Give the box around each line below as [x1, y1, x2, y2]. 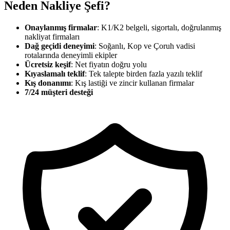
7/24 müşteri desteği [25, 87, 93, 97]
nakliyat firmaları [25, 32, 80, 41]
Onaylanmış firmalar [25, 23, 97, 32]
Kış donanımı [25, 78, 71, 87]
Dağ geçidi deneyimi [25, 41, 94, 50]
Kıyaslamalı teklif [25, 69, 85, 78]
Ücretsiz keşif [25, 60, 71, 69]
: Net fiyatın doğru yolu [71, 60, 147, 69]
